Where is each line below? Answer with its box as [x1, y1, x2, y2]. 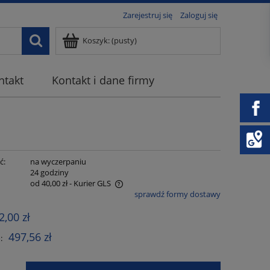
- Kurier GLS [69, 178, 111, 189]
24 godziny [30, 167, 69, 178]
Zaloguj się [180, 10, 218, 20]
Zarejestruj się [123, 10, 172, 20]
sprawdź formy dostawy [134, 189, 221, 200]
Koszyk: [83, 35, 110, 46]
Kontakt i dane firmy [52, 73, 155, 88]
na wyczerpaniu [30, 156, 86, 168]
